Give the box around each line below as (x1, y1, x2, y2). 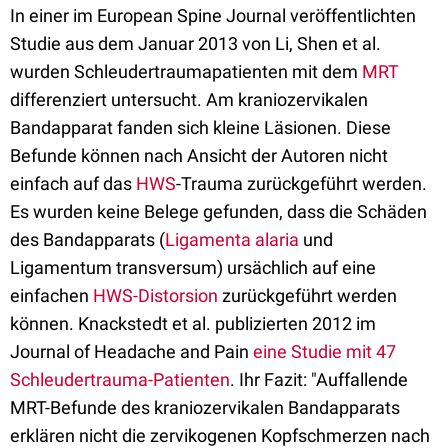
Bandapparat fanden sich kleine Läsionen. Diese (10, 117, 391, 139)
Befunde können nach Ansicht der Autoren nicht (10, 145, 388, 167)
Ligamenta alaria (165, 229, 299, 251)
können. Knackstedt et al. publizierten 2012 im (10, 313, 376, 335)
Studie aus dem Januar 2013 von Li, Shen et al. (10, 33, 381, 55)
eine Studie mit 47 (253, 341, 396, 363)
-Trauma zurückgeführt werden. (176, 173, 427, 195)
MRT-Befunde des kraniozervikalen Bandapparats (10, 397, 400, 419)
